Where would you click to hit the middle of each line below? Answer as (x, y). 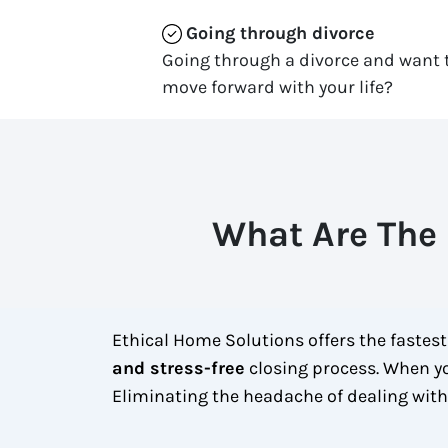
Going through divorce (280, 32)
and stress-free (178, 367)
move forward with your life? (277, 86)
